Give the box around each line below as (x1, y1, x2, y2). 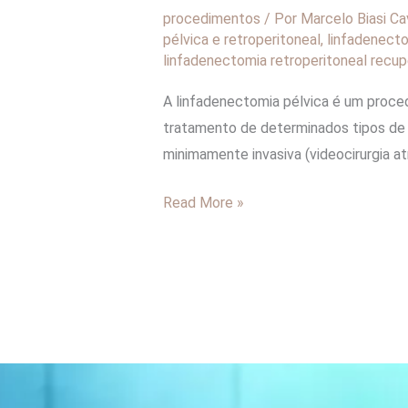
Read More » (162, 194, 244, 212)
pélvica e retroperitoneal (162, 30, 321, 48)
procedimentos (162, 9, 260, 27)
